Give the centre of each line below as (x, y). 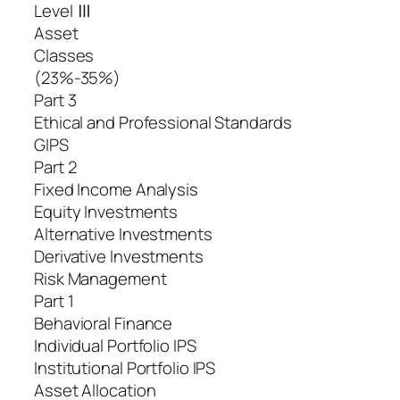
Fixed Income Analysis (116, 190)
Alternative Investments (123, 234)
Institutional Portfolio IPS (125, 368)
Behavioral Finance (104, 324)
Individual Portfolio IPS (115, 346)
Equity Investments (106, 212)
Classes (64, 56)
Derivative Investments (119, 257)
